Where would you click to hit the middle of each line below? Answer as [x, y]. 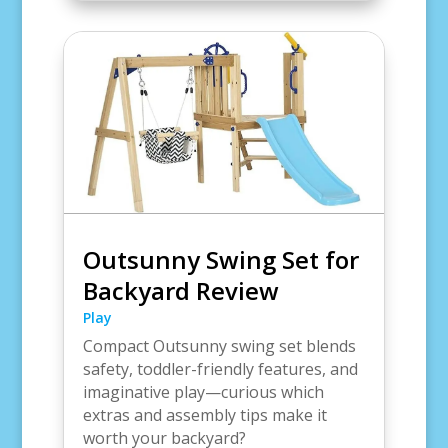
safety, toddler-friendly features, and [220, 368]
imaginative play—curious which [203, 391]
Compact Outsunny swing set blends [219, 345]
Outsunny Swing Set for [220, 259]
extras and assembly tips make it [204, 414]
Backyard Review [180, 290]
